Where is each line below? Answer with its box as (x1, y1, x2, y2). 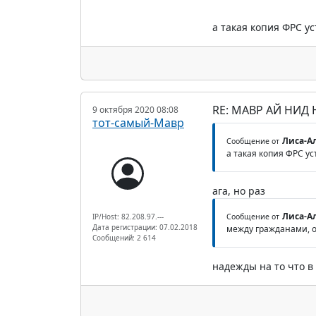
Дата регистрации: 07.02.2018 (92, 221, 197, 232)
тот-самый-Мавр (92, 114, 184, 130)
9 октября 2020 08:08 (92, 103, 178, 116)
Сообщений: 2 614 (92, 232, 156, 243)
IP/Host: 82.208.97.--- (92, 211, 164, 221)
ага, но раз (212, 183, 265, 197)
